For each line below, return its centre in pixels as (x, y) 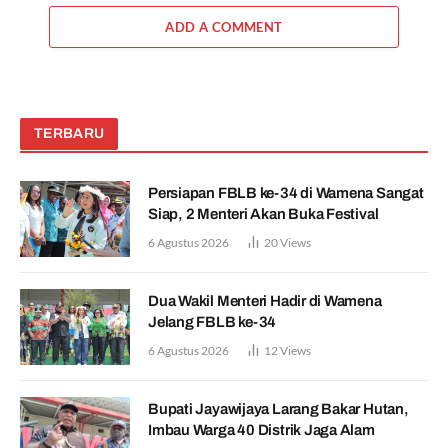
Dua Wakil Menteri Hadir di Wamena (265, 300)
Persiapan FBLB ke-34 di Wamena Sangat (286, 192)
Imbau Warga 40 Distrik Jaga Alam (261, 429)
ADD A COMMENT (224, 26)
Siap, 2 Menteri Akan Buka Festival (263, 213)
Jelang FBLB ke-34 (212, 321)
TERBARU (69, 133)
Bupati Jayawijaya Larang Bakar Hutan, (278, 408)
